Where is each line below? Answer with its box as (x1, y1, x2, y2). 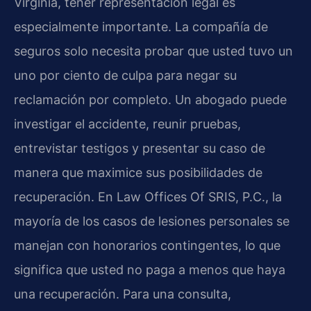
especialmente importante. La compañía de (14, 19, 268, 34)
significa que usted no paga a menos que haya (14, 262, 285, 277)
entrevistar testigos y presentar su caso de (14, 140, 265, 155)
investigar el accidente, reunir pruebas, (14, 116, 241, 131)
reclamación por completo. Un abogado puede (14, 92, 287, 107)
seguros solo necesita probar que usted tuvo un (14, 43, 293, 58)
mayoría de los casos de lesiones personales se (14, 213, 289, 228)
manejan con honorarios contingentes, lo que (14, 237, 280, 253)
